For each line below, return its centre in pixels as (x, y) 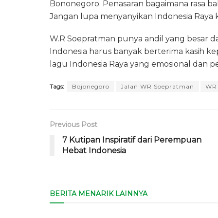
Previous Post (73, 124)
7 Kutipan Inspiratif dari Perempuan (132, 140)
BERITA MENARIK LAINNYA (99, 193)
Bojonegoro (91, 86)
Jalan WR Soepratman (157, 86)
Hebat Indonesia (94, 150)
